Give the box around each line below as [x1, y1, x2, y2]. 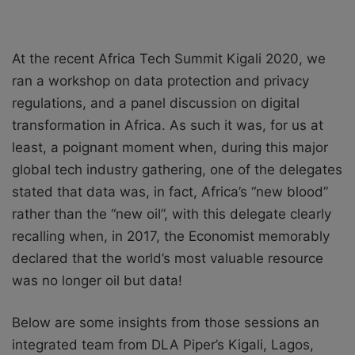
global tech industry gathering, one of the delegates [12, 161, 342, 177]
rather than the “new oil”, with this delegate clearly [12, 205, 331, 222]
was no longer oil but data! [12, 272, 182, 288]
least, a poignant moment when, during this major [12, 139, 328, 155]
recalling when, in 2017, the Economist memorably [12, 227, 330, 244]
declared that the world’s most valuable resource [12, 250, 323, 266]
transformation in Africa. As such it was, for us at [12, 116, 323, 133]
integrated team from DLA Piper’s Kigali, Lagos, [12, 336, 314, 353]
